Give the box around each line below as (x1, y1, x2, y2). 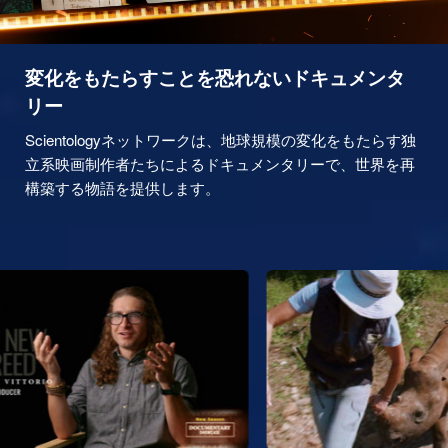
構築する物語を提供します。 (25, 177, 220, 199)
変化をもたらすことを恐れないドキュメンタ (25, 64, 405, 92)
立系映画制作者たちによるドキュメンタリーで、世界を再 (25, 153, 415, 175)
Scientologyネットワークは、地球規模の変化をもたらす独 (25, 129, 416, 151)
